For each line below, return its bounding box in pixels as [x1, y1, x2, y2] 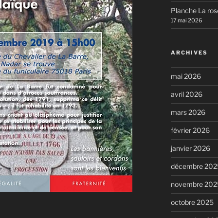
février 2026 [170, 126, 210, 135]
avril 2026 [170, 90, 202, 99]
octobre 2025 [170, 198, 214, 207]
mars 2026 [170, 108, 205, 117]
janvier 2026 [170, 144, 210, 153]
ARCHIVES [170, 49, 208, 56]
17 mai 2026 [170, 17, 202, 24]
